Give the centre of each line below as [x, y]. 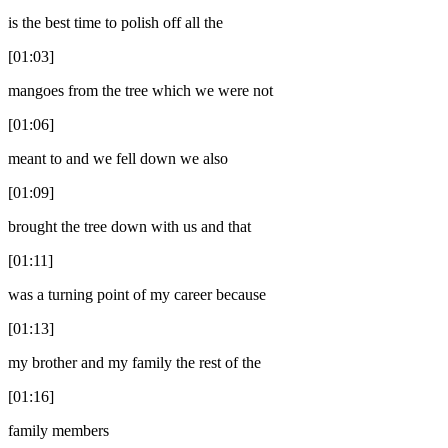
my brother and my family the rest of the [134, 362]
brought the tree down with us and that [129, 226]
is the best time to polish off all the [115, 22]
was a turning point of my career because [137, 294]
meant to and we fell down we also [118, 158]
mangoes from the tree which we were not [140, 90]
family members [58, 430]
